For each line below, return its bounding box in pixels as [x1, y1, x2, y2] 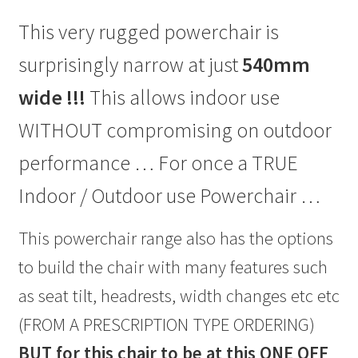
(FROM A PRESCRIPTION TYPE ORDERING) [18, 312, 315, 336]
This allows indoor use [89, 84, 280, 110]
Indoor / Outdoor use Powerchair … [18, 182, 320, 209]
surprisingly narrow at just [18, 51, 242, 78]
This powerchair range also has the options [18, 226, 333, 249]
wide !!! [18, 84, 89, 110]
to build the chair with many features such [18, 255, 328, 278]
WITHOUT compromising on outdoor [18, 117, 332, 143]
